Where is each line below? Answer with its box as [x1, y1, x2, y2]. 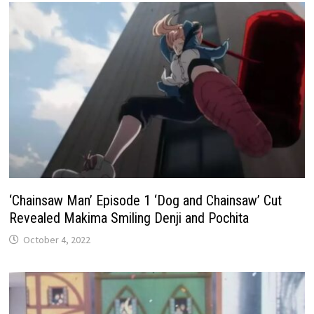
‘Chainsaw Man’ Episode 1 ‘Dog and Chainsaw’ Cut [9, 192, 282, 210]
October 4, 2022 [23, 233, 91, 247]
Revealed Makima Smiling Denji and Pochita [9, 210, 250, 227]
